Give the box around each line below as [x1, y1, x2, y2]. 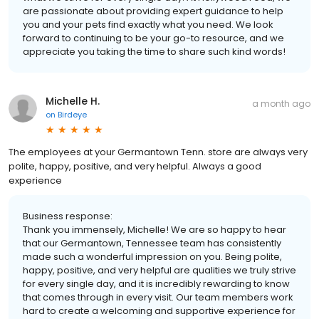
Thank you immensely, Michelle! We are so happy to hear [23, 223, 286, 236]
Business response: [23, 209, 113, 223]
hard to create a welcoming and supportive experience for [23, 304, 296, 318]
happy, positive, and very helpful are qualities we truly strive [23, 263, 296, 277]
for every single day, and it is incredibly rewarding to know [23, 277, 290, 291]
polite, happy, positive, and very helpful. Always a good [9, 159, 261, 173]
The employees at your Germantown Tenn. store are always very [9, 145, 308, 159]
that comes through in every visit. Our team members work [23, 291, 293, 304]
